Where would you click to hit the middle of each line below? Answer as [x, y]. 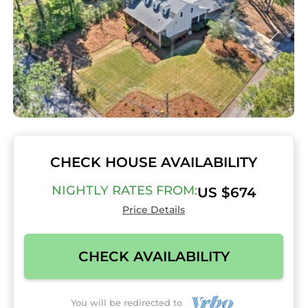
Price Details [154, 210]
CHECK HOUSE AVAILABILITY [154, 162]
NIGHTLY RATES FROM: [124, 190]
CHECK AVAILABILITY [154, 256]
